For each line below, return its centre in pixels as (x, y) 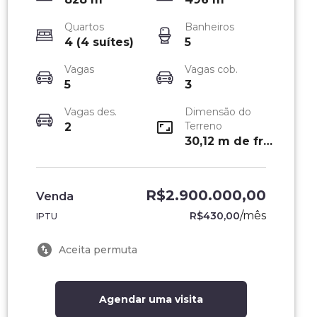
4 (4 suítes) (99, 42)
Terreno (204, 126)
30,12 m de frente (268, 141)
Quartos (84, 27)
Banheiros (210, 27)
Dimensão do (218, 112)
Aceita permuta (98, 249)
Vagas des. (90, 112)
